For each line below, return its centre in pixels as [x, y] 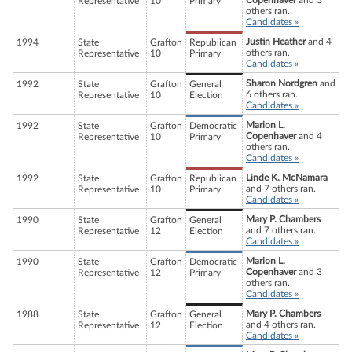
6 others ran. [272, 95]
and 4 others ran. [281, 325]
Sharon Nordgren [282, 84]
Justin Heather [276, 42]
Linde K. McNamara [287, 178]
